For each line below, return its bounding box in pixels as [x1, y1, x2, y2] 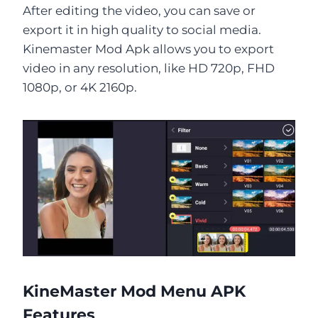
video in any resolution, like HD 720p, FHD [23, 60, 275, 75]
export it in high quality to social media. [23, 22, 261, 37]
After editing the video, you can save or [23, 3, 256, 18]
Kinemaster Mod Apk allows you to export [23, 41, 274, 56]
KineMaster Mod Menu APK [23, 281, 246, 301]
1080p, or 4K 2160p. [23, 79, 137, 94]
